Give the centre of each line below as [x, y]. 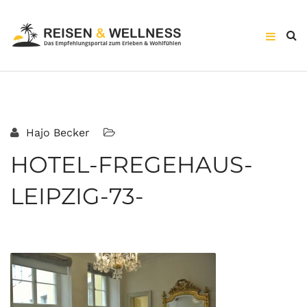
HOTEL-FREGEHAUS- [132, 164]
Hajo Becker [56, 133]
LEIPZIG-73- [77, 196]
